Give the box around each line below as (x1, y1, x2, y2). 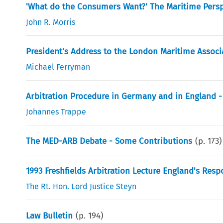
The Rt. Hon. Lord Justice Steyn (26, 181, 137, 191)
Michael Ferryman (26, 62, 91, 72)
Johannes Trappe (26, 107, 87, 116)
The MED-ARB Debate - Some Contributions (26, 135, 193, 146)
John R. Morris (26, 17, 76, 27)
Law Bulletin (26, 210, 73, 221)
